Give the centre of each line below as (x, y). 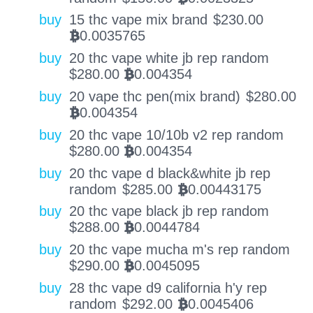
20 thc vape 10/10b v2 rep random (176, 134)
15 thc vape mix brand (138, 20)
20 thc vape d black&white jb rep (169, 173)
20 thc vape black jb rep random (169, 211)
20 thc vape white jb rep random (169, 58)
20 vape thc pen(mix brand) (154, 97)
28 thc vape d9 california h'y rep (168, 288)
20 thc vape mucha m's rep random (179, 250)
